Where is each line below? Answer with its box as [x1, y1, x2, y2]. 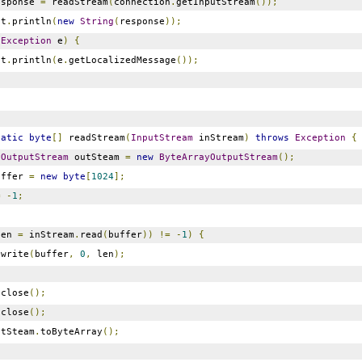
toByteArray [40, 326, 103, 337]
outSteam [68, 151, 125, 162]
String [79, 15, 114, 27]
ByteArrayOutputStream [158, 151, 278, 162]
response [119, 15, 165, 27]
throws [255, 132, 289, 143]
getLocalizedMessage [68, 54, 176, 65]
